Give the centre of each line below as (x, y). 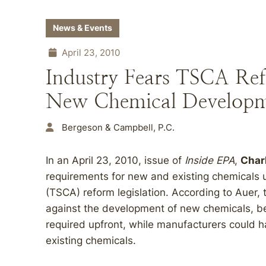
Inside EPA (210, 160)
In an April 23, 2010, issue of (115, 160)
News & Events (83, 28)
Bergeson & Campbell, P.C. (118, 127)
